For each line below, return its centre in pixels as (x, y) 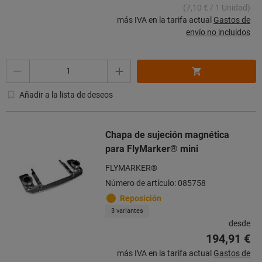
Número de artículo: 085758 (156, 183)
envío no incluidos (218, 32)
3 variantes (127, 211)
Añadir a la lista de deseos (66, 94)
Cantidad (23, 65)
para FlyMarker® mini (152, 149)
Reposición (141, 198)
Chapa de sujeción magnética (167, 135)
